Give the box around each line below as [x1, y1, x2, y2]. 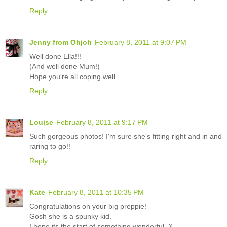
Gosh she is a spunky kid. [29, 212, 111, 221]
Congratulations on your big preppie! [29, 202, 146, 211]
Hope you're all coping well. [29, 72, 117, 81]
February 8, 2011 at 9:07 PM [95, 38, 186, 47]
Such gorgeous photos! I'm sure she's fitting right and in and [29, 132, 222, 141]
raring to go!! [29, 142, 70, 151]
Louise [29, 118, 53, 127]
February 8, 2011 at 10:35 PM [48, 188, 144, 197]
